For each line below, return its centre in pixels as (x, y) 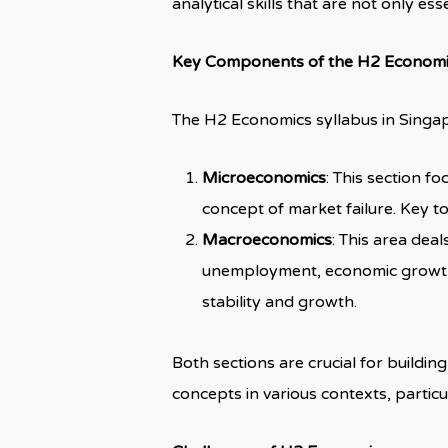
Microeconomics (264, 178)
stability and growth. (279, 302)
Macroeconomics (267, 240)
